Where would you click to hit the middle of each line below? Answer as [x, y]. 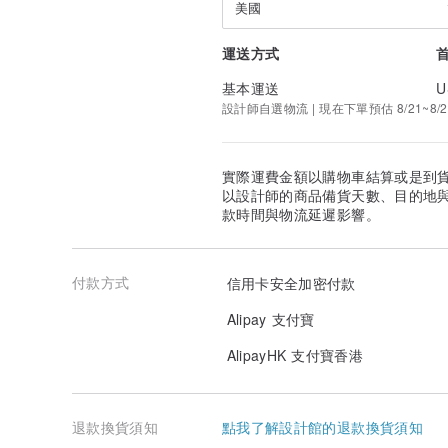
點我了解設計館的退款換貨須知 [322, 427]
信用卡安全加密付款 [289, 282]
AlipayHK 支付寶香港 [292, 354]
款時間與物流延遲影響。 [301, 214]
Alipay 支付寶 [268, 318]
